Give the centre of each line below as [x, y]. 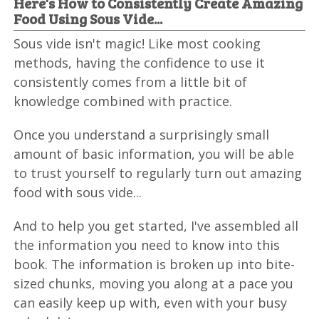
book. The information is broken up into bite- [155, 265]
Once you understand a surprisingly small [142, 135]
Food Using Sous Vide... [88, 19]
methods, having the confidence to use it [140, 63]
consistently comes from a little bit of [131, 82]
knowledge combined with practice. [123, 101]
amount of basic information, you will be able [154, 154]
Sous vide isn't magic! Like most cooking [137, 44]
